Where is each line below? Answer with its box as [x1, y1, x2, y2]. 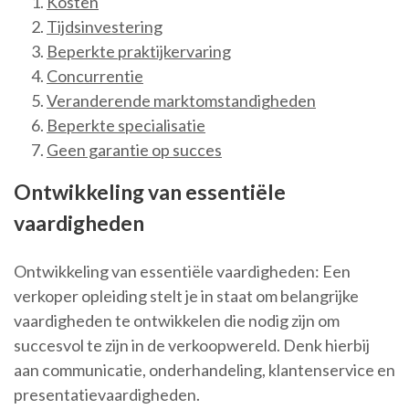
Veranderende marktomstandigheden [47, 90, 316, 111]
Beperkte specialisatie [47, 115, 205, 136]
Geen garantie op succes [47, 140, 222, 161]
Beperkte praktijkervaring [47, 41, 231, 62]
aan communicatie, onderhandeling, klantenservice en [14, 360, 395, 381]
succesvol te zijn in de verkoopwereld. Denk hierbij [14, 335, 370, 356]
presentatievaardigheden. [14, 384, 200, 405]
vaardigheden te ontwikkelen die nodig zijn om [14, 310, 340, 331]
